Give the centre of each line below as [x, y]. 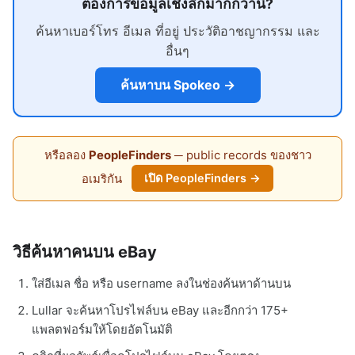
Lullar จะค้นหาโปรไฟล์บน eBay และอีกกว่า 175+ [160, 311]
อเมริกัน [102, 179]
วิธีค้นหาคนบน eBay [85, 252]
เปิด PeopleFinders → [202, 178]
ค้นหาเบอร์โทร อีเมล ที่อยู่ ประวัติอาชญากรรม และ [177, 31]
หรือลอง [66, 155]
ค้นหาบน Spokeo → [177, 84]
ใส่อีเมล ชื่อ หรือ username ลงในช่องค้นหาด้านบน [161, 284]
